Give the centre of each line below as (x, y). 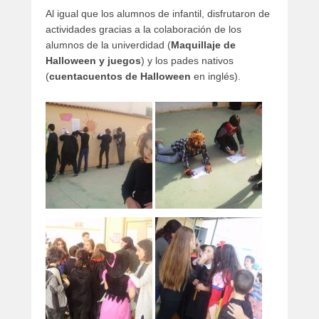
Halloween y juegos (93, 60)
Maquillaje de (203, 45)
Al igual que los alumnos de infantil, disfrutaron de (158, 13)
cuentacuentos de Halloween (120, 76)
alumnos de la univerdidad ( (108, 45)
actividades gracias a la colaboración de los (143, 29)
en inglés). (216, 76)
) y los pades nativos (187, 60)
